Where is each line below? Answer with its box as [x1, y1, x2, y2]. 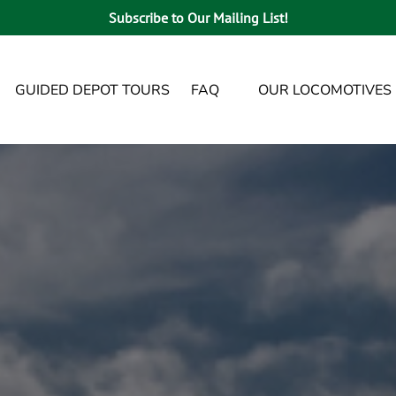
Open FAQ [195, 72, 250, 86]
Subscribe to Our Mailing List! [108, 9, 288, 27]
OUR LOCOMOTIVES [258, 80, 392, 100]
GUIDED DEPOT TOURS [15, 80, 170, 100]
